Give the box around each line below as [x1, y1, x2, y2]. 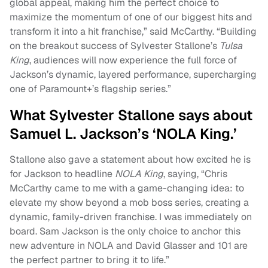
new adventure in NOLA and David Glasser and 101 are [10, 239, 248, 252]
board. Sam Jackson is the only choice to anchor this [10, 224, 240, 237]
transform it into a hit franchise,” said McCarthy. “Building [10, 25, 257, 38]
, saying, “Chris [163, 167, 227, 180]
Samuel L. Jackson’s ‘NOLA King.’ [10, 124, 237, 143]
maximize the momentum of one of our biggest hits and [10, 10, 252, 23]
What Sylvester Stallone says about [10, 105, 252, 124]
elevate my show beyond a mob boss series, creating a [10, 196, 249, 209]
